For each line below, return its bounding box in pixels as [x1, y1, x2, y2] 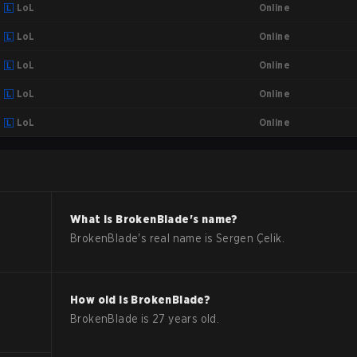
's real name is [138, 232, 216, 245]
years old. [165, 312, 220, 325]
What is [70, 213, 116, 226]
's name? [189, 213, 238, 226]
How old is [70, 293, 131, 306]
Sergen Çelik [215, 232, 282, 245]
